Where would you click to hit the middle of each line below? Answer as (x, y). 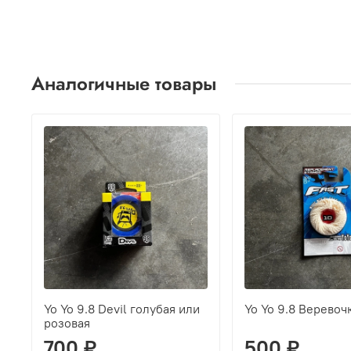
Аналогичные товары (124, 83)
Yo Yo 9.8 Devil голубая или (122, 309)
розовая (67, 323)
